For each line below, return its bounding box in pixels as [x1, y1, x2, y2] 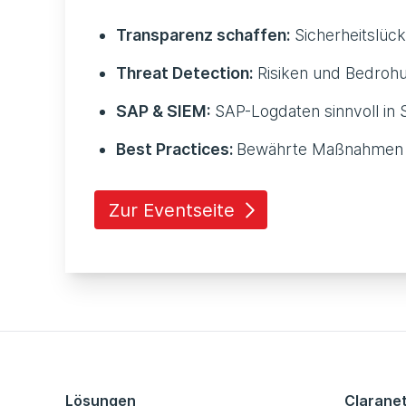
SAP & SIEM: [116, 101, 210, 121]
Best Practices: [116, 140, 237, 159]
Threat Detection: [116, 63, 253, 83]
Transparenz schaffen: [116, 25, 290, 45]
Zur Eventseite [109, 198, 235, 221]
